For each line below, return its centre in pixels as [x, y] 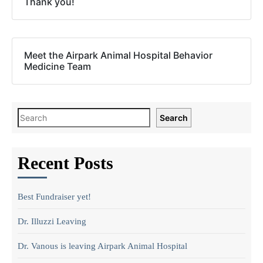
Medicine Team [58, 66]
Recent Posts [65, 163]
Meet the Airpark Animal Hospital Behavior [118, 55]
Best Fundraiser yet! [54, 197]
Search [174, 118]
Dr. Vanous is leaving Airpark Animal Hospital [102, 246]
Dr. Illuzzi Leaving [52, 221]
